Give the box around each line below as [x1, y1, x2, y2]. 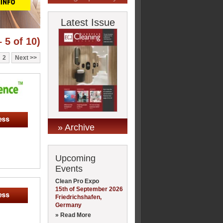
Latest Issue [60, 17, 115, 28]
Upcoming [55, 153, 96, 163]
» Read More [55, 211, 91, 219]
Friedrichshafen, [55, 193, 102, 201]
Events [55, 163, 83, 174]
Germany [55, 201, 82, 209]
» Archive [58, 122, 95, 132]
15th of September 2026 [55, 185, 123, 193]
